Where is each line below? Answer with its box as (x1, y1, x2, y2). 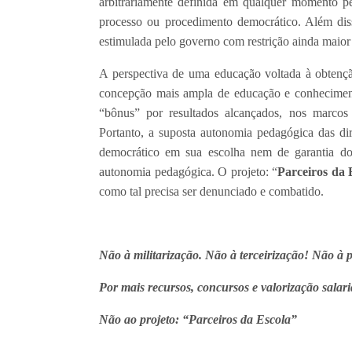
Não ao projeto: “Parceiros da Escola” (99, 312, 297, 326)
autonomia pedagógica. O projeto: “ (99, 164, 278, 178)
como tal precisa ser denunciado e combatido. (99, 184, 324, 198)
